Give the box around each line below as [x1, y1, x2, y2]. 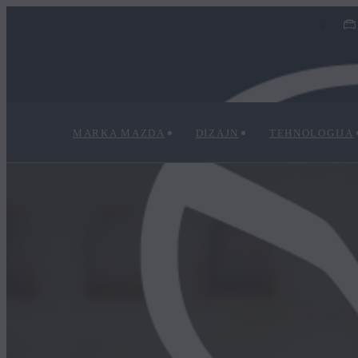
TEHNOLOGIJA [268, 127, 354, 139]
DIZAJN [195, 127, 239, 139]
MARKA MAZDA [73, 127, 165, 139]
